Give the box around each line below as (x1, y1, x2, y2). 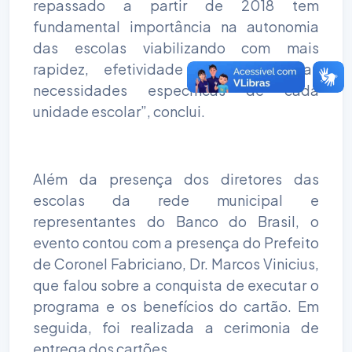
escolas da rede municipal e (33, 190, 319, 209)
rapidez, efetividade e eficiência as (33, 59, 319, 78)
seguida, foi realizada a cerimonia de (33, 317, 319, 336)
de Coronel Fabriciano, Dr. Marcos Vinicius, (33, 254, 319, 273)
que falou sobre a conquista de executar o (33, 275, 319, 294)
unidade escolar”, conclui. (33, 101, 207, 120)
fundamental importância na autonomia (33, 16, 319, 35)
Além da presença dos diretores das (33, 169, 319, 188)
